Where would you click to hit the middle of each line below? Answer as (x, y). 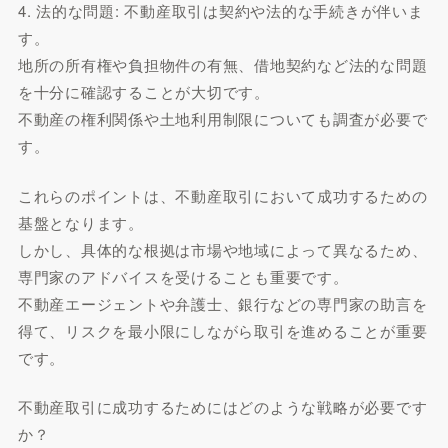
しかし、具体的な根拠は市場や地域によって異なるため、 (222, 249)
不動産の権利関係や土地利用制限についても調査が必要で (222, 118)
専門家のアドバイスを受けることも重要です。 (183, 276)
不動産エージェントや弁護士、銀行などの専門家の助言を (222, 303)
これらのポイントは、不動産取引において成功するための (222, 195)
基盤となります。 (80, 222)
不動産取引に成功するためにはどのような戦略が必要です (222, 406)
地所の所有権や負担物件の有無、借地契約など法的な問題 (222, 64)
